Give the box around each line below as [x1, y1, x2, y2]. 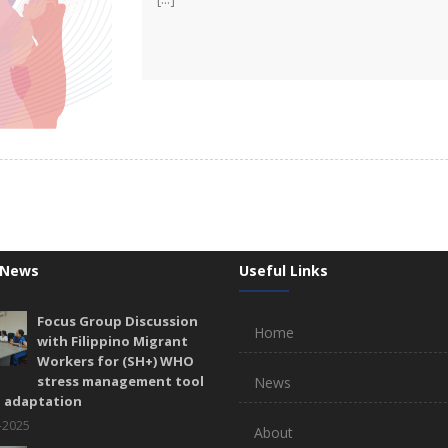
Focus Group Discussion [36, 311, 198, 330]
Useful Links [239, 260, 328, 280]
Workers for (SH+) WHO [36, 351, 194, 370]
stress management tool [36, 371, 204, 390]
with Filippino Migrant [36, 331, 188, 350]
